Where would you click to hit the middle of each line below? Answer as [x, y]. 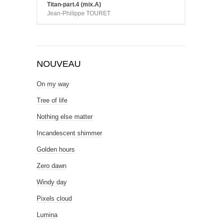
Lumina [47, 215]
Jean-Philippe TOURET [79, 13]
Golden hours [56, 149]
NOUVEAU [59, 64]
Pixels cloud [54, 198]
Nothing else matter [65, 116]
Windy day [52, 182]
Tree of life [52, 100]
